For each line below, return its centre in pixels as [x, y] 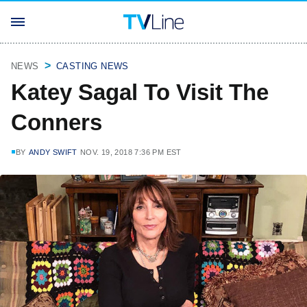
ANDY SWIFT [53, 152]
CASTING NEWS [93, 66]
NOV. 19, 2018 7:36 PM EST [131, 152]
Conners [57, 122]
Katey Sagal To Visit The [140, 92]
